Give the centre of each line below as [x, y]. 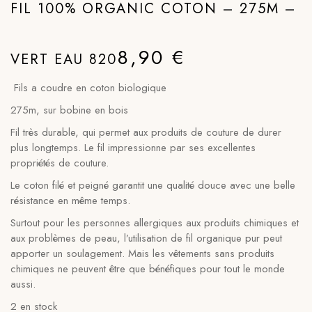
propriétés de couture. [60, 163]
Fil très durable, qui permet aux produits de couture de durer [146, 132]
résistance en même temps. [70, 201]
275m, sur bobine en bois [69, 110]
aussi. [23, 284]
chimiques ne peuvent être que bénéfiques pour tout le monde [148, 269]
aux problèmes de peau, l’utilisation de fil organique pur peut [146, 238]
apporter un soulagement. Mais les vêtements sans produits [142, 253]
